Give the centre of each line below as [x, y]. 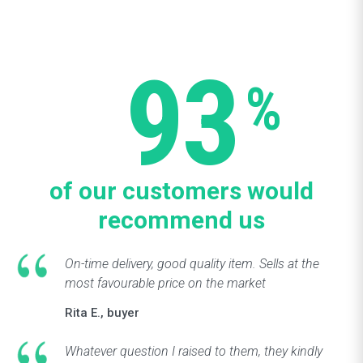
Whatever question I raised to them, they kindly [194, 351]
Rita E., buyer [102, 313]
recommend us [181, 220]
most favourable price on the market [165, 283]
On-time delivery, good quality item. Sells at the [192, 264]
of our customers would [181, 191]
